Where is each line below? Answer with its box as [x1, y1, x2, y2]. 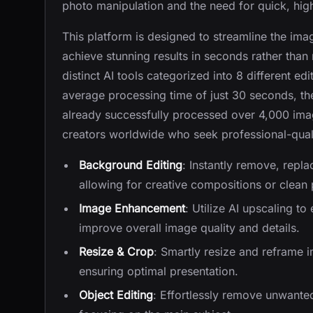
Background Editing [79, 158, 182, 172]
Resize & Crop [79, 245, 154, 259]
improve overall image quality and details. [79, 221, 300, 235]
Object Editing [79, 288, 153, 302]
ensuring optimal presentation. [79, 264, 238, 278]
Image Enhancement [79, 201, 185, 215]
